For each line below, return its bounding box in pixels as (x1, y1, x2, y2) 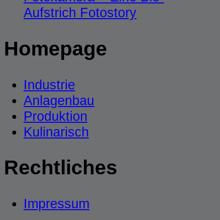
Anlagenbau (24, 92, 94, 108)
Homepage (4, 37, 107, 60)
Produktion (24, 108, 87, 124)
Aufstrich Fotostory (24, 4, 137, 20)
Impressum (24, 196, 89, 212)
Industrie (24, 77, 75, 92)
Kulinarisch (24, 124, 89, 139)
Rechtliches (4, 156, 117, 179)
